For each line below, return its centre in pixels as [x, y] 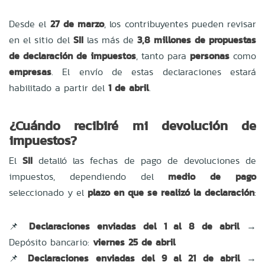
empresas [30, 72]
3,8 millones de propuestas [197, 40]
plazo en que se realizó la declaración [171, 192]
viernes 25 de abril [134, 242]
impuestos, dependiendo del [89, 176]
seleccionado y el [48, 192]
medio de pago [212, 176]
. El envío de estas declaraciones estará [154, 72]
